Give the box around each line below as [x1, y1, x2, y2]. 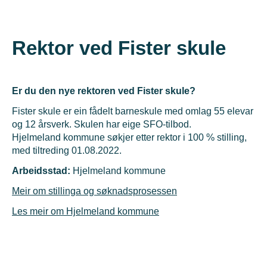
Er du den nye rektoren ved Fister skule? [12, 85, 195, 96]
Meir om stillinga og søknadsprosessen [12, 185, 177, 196]
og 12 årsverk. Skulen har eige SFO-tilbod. [12, 119, 191, 129]
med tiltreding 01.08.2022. [12, 145, 122, 156]
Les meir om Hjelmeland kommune [12, 206, 159, 216]
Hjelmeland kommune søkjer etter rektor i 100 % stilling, [12, 132, 247, 142]
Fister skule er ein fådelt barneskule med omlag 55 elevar [12, 105, 253, 116]
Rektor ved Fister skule [12, 36, 226, 59]
